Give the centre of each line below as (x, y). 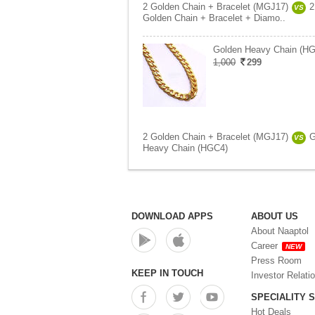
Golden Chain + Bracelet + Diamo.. (214, 18)
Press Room (276, 261)
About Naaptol (280, 231)
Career (264, 246)
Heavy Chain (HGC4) (185, 148)
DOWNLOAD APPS (172, 216)
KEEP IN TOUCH (167, 273)
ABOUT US (275, 216)
